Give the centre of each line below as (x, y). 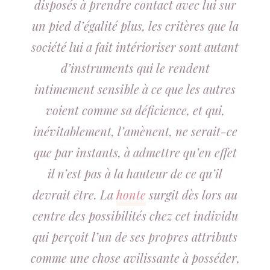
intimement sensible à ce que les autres (135, 89)
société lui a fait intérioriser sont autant (135, 47)
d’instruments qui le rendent (135, 68)
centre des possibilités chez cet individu (135, 215)
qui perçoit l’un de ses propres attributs (135, 237)
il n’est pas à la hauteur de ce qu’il (135, 173)
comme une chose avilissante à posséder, (135, 258)
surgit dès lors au (192, 194)
